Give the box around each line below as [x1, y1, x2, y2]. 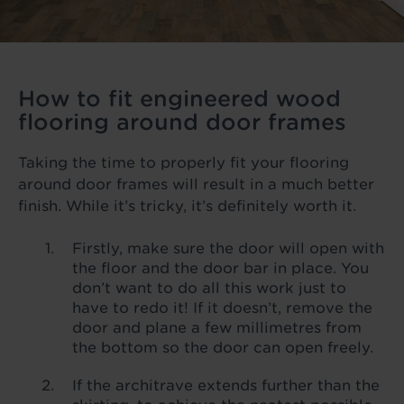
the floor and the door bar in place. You [72, 260, 369, 278]
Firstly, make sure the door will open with [72, 240, 384, 258]
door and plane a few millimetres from [72, 319, 362, 337]
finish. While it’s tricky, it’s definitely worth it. [18, 197, 356, 216]
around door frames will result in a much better [18, 176, 374, 194]
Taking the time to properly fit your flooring [18, 154, 349, 172]
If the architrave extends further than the [72, 377, 380, 395]
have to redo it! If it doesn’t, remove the [72, 299, 372, 317]
